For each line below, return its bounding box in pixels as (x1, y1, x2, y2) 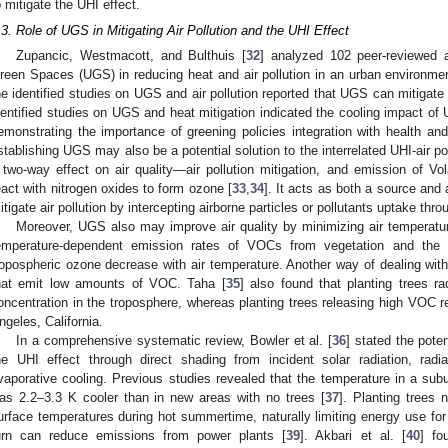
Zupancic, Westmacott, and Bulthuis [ (16, 48, 247, 64)
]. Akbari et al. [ (300, 428, 406, 444)
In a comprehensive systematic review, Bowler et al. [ (16, 333, 333, 349)
